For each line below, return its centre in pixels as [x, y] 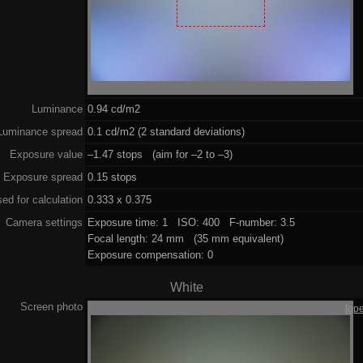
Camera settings [44, 222]
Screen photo [51, 306]
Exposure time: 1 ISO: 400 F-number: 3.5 [192, 222]
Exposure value [46, 154]
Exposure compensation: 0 [151, 254]
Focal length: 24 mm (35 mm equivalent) [186, 238]
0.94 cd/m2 [114, 109]
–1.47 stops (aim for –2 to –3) [160, 154]
